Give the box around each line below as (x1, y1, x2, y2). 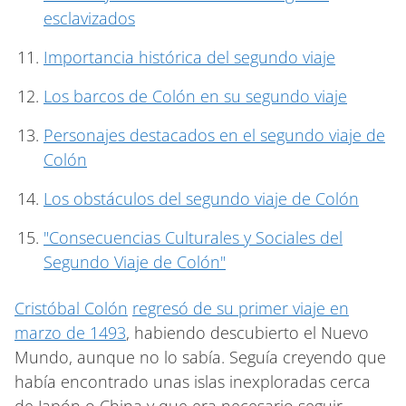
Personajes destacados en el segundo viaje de (43, 123, 385, 146)
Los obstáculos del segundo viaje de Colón (43, 187, 359, 209)
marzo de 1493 (14, 321, 126, 343)
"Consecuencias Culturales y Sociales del (43, 226, 343, 248)
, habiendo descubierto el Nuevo (126, 321, 369, 343)
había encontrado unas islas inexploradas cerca (14, 370, 371, 392)
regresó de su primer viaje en (132, 296, 349, 319)
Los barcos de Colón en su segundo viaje (43, 84, 347, 107)
